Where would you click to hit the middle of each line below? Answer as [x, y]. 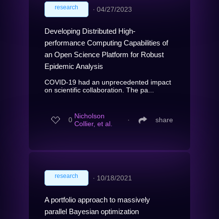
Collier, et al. [93, 124]
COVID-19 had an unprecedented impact [108, 82]
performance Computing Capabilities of [106, 43]
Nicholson [89, 116]
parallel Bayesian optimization [92, 211]
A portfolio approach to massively [97, 199]
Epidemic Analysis [74, 66]
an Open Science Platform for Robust [104, 54]
